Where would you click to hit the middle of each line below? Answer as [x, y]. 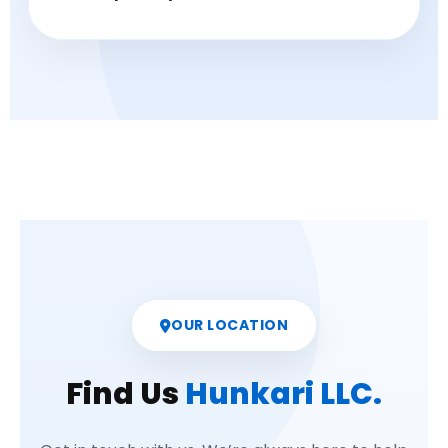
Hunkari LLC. [283, 394]
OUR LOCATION [230, 325]
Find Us [125, 394]
